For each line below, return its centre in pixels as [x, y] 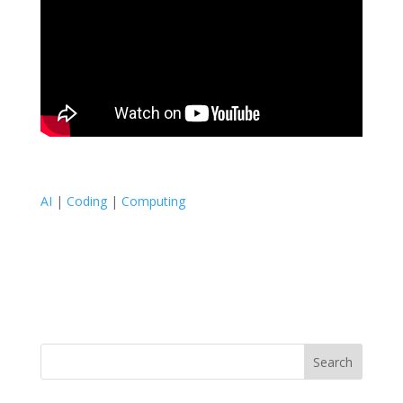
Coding [86, 201]
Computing [153, 201]
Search [333, 362]
